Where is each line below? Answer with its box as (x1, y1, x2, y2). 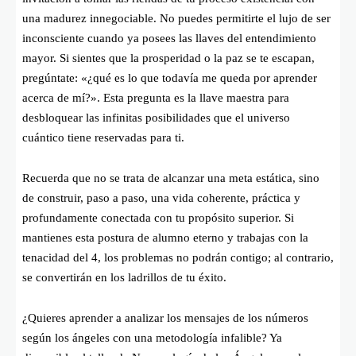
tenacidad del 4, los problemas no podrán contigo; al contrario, (22, 250, 334, 264)
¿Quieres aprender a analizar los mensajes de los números (22, 311, 308, 324)
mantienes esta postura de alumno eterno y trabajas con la (22, 230, 308, 244)
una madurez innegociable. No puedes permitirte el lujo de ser (22, 11, 331, 25)
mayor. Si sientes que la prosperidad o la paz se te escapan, (22, 51, 315, 64)
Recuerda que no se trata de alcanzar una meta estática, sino (22, 171, 319, 184)
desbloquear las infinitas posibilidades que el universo (22, 110, 290, 124)
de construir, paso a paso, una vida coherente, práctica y (22, 191, 300, 204)
